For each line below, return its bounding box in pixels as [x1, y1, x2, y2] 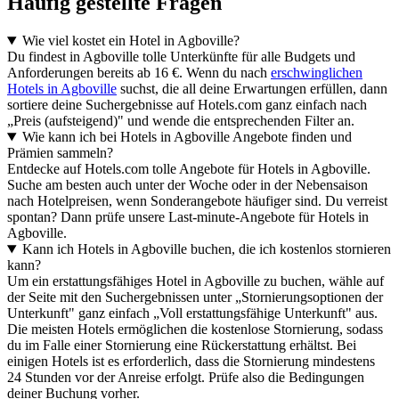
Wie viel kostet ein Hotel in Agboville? [21, 33, 240, 49]
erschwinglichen [271, 65, 362, 81]
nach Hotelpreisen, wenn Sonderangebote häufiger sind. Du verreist [7, 193, 387, 209]
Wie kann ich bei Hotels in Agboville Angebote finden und [21, 129, 352, 145]
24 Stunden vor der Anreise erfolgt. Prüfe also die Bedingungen [7, 370, 364, 386]
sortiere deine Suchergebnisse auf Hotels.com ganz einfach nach [7, 97, 367, 113]
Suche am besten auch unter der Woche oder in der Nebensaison [7, 177, 368, 193]
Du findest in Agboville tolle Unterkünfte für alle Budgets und [7, 49, 355, 65]
